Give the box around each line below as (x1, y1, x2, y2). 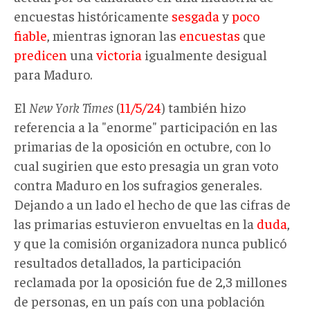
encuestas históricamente (14, 6, 172, 24)
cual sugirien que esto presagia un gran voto (14, 156, 278, 174)
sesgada (172, 6, 219, 24)
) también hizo (161, 98, 246, 116)
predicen (14, 45, 67, 63)
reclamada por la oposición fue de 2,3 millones (14, 272, 287, 290)
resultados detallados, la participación (14, 253, 241, 271)
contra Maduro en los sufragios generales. (14, 175, 262, 193)
